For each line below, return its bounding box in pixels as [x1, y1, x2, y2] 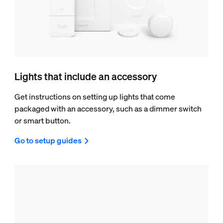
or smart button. [14, 114, 71, 126]
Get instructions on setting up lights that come [14, 91, 175, 102]
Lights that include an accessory [14, 69, 157, 83]
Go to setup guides [14, 134, 82, 146]
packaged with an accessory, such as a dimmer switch [14, 103, 202, 114]
